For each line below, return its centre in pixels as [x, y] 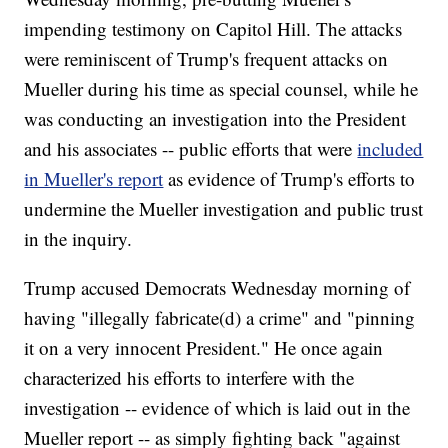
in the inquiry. [78, 239]
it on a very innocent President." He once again [204, 348]
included [390, 149]
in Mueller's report [94, 179]
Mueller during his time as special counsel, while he [221, 89]
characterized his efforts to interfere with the [189, 378]
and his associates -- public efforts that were [191, 149]
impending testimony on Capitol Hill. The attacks [213, 29]
